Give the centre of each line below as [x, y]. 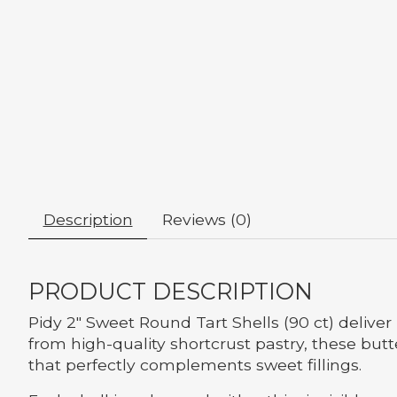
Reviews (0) [206, 219]
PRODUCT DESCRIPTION [171, 291]
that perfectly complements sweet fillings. [195, 364]
